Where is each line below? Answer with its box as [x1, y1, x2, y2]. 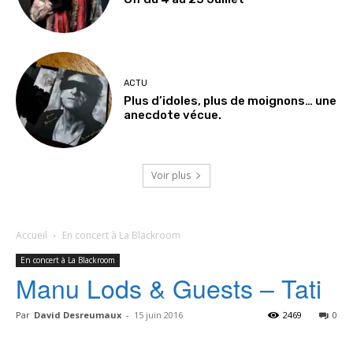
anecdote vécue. [124, 107, 222, 122]
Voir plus [151, 169, 191, 183]
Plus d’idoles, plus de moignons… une [124, 93, 337, 108]
